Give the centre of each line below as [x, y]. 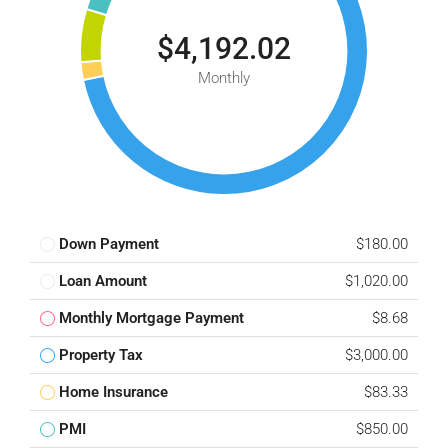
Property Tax [101, 355]
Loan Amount [103, 281]
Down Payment [109, 244]
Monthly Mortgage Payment [151, 318]
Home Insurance [113, 392]
